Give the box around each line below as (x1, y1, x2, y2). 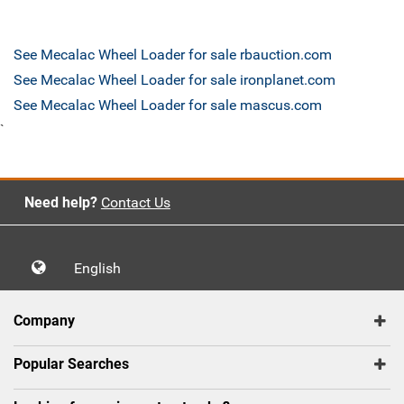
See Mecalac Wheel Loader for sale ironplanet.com (14, 71, 335, 89)
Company (14, 312, 75, 330)
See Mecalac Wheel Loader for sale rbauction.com (14, 46, 332, 64)
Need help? (23, 194, 97, 212)
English (74, 260, 132, 278)
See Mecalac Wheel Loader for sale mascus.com (14, 96, 322, 115)
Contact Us (100, 194, 170, 212)
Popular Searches (14, 355, 129, 373)
